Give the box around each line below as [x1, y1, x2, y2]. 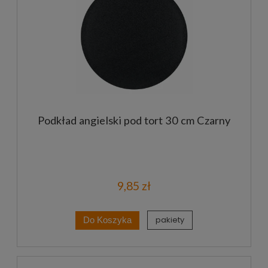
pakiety [156, 214, 185, 226]
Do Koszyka [83, 215, 132, 225]
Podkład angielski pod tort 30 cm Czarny [38, 113, 230, 127]
